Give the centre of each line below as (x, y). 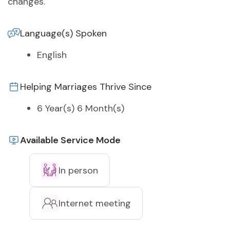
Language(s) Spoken (63, 34)
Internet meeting (95, 204)
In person (78, 170)
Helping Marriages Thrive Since (86, 87)
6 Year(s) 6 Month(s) (81, 109)
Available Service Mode (70, 140)
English (52, 55)
